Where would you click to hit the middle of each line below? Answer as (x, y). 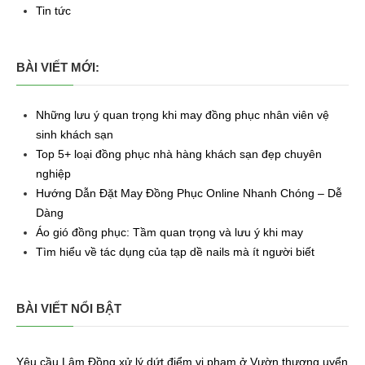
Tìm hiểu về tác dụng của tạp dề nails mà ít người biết (175, 251)
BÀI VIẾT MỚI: (58, 67)
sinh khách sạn (75, 134)
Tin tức (53, 10)
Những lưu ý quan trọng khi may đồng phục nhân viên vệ (182, 114)
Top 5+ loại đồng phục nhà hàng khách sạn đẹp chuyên (179, 154)
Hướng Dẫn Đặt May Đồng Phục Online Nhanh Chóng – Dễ (189, 193)
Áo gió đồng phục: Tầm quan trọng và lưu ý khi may (169, 232)
